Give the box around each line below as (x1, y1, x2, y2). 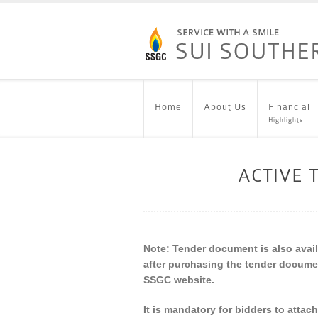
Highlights (268, 116, 303, 124)
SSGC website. (143, 274, 214, 285)
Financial (268, 102, 310, 112)
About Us (204, 102, 246, 112)
